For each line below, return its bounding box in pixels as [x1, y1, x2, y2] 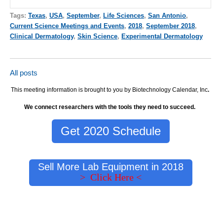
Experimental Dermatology [121, 32, 203, 40]
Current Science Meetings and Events [10, 22, 124, 30]
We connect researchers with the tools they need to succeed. [24, 104, 197, 111]
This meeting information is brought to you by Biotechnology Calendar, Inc [10, 86, 208, 94]
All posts [10, 69, 37, 77]
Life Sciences [103, 11, 144, 19]
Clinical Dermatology [10, 32, 74, 40]
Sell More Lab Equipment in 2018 [37, 161, 184, 172]
